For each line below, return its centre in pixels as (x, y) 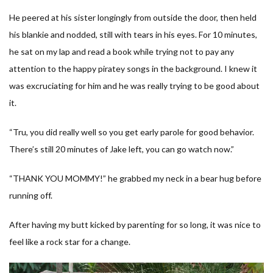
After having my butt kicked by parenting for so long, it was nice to (135, 224)
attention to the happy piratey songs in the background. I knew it (133, 68)
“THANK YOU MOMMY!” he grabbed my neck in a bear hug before (135, 178)
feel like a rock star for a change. (70, 241)
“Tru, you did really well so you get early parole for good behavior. (132, 132)
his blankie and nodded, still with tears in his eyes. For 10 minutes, (133, 34)
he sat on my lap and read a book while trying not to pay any (122, 51)
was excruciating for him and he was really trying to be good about (134, 85)
